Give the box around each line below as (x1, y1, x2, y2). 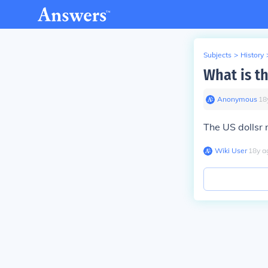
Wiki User (215, 146, 247, 155)
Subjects (203, 50, 232, 59)
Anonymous (217, 95, 257, 103)
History (240, 50, 264, 59)
